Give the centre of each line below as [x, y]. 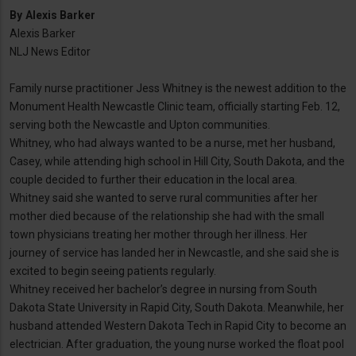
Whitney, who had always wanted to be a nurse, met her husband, [172, 143]
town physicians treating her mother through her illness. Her [159, 235]
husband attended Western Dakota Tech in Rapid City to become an [178, 326]
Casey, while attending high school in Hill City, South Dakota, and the [177, 162]
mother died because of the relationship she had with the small [167, 217]
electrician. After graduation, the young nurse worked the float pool [177, 344]
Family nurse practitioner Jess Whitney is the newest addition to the [178, 89]
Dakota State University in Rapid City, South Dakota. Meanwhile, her [177, 308]
